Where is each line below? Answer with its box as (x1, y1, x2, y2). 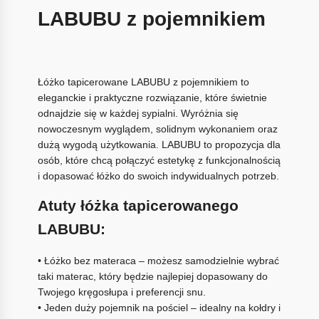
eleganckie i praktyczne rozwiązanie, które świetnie (37, 91, 267, 103)
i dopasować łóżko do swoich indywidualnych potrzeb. (37, 169, 279, 182)
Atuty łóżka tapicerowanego (37, 197, 239, 214)
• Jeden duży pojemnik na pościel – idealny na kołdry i (37, 302, 281, 313)
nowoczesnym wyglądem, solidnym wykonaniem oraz (37, 122, 278, 135)
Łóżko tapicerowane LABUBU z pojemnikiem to (37, 75, 249, 88)
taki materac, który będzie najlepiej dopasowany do (37, 271, 268, 282)
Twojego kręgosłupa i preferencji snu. (37, 286, 206, 298)
